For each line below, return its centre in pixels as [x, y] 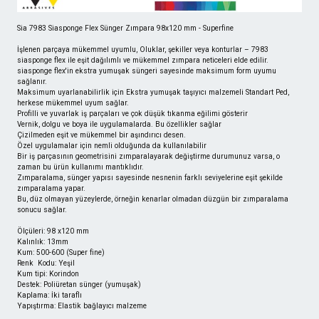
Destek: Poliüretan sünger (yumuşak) [79, 285]
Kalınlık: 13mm [43, 242]
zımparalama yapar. [51, 189]
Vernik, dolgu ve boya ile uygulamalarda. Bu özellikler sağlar [119, 125]
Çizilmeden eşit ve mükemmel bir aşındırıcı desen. [101, 135]
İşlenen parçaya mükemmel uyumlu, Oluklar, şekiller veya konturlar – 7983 [143, 50]
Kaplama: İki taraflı [49, 296]
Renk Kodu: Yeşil [46, 263]
